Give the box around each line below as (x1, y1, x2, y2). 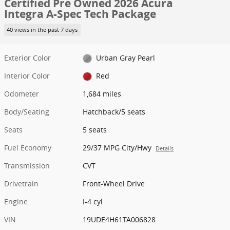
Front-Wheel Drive (83, 178, 145, 188)
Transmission (4, 160, 50, 170)
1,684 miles (83, 88, 122, 99)
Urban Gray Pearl (95, 52, 155, 63)
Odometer (4, 88, 39, 99)
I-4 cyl (83, 196, 103, 206)
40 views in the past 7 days (7, 26, 78, 33)
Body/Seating (4, 106, 49, 117)
